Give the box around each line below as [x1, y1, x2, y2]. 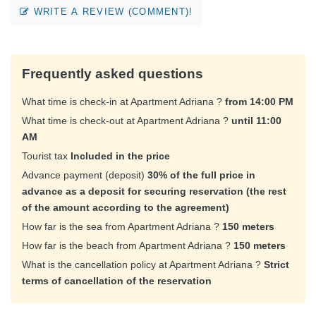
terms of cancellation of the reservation [22, 274, 212, 286]
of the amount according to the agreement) [22, 201, 229, 213]
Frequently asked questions [22, 66, 203, 81]
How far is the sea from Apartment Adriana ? [22, 220, 222, 232]
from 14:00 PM [225, 95, 293, 107]
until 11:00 [231, 114, 281, 126]
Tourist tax [22, 150, 71, 162]
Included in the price [71, 150, 170, 162]
